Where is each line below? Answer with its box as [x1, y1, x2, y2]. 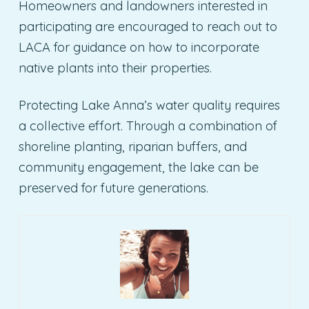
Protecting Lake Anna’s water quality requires [18, 97, 280, 113]
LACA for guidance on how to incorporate [18, 39, 259, 55]
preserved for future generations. [18, 179, 208, 196]
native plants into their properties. [18, 59, 212, 76]
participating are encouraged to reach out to [18, 18, 277, 34]
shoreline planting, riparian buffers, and [18, 138, 247, 154]
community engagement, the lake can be [18, 159, 259, 175]
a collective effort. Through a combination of [18, 117, 277, 134]
